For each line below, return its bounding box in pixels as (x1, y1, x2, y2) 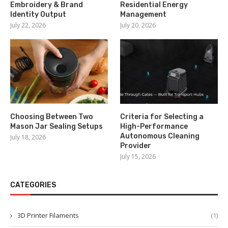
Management (120, 10, 167, 19)
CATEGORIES (10, 181, 56, 190)
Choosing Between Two (10, 112, 93, 122)
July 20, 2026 (120, 20, 156, 30)
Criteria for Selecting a (120, 112, 204, 122)
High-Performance (120, 122, 188, 131)
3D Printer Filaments (17, 211, 79, 220)
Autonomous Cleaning (120, 132, 200, 141)
